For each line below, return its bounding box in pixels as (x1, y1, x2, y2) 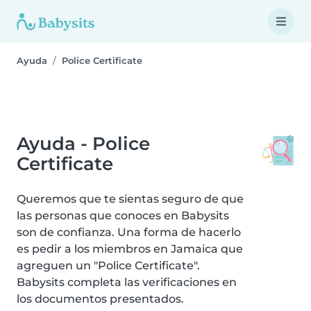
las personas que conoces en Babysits (17, 209, 229, 222)
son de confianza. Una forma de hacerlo (17, 226, 241, 239)
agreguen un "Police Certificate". (17, 259, 200, 272)
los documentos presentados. (17, 292, 184, 305)
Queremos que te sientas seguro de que (17, 192, 244, 205)
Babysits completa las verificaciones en (17, 276, 237, 289)
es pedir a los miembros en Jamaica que (17, 242, 243, 255)
